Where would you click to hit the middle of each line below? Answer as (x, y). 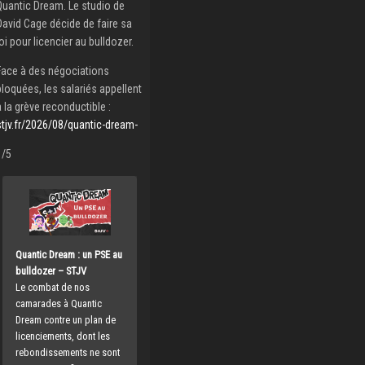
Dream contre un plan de (66, 319)
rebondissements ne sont (68, 352)
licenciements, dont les (63, 336)
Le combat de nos (53, 287)
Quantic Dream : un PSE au (69, 254)
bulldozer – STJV (51, 270)
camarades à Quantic (59, 303)
